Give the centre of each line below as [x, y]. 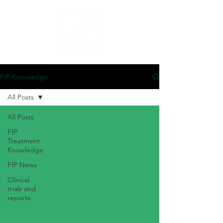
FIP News [22, 165]
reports [19, 198]
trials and [22, 189]
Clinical [18, 180]
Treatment [24, 141]
